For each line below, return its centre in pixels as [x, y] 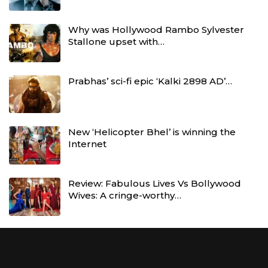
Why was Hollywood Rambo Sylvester [156, 30]
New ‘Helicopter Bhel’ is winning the [152, 132]
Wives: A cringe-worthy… [125, 196]
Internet [87, 144]
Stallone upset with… [116, 42]
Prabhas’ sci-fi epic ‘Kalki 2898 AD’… [150, 81]
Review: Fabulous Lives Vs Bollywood [155, 184]
